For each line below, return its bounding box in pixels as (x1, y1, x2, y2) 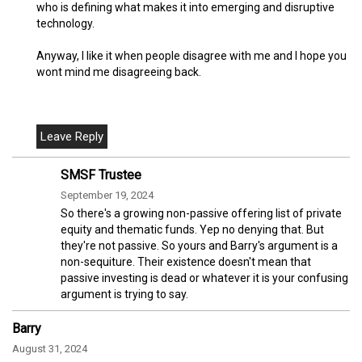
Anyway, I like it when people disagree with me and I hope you (36, 48, 347, 62)
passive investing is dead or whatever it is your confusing (61, 271, 348, 284)
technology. (36, 16, 95, 30)
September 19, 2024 (61, 188, 154, 201)
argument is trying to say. (61, 287, 188, 301)
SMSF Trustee (61, 166, 141, 183)
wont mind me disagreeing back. (36, 65, 201, 78)
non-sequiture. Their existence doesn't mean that (61, 255, 311, 268)
